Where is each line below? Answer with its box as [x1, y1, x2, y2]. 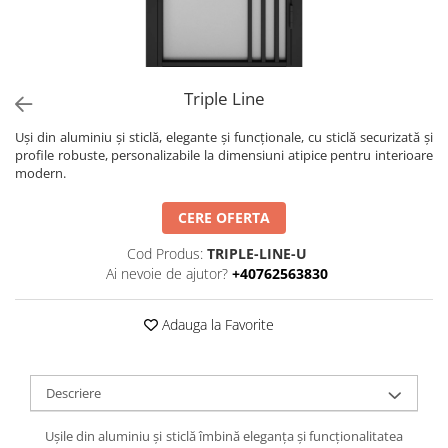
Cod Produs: [126, 244, 203, 263]
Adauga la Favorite [158, 315, 274, 334]
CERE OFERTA [178, 208, 270, 227]
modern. [15, 164, 66, 182]
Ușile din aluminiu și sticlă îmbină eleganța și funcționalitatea [45, 427, 403, 445]
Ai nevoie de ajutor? [105, 264, 228, 283]
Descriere [46, 384, 101, 402]
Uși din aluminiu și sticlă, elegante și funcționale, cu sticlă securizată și [15, 128, 433, 146]
